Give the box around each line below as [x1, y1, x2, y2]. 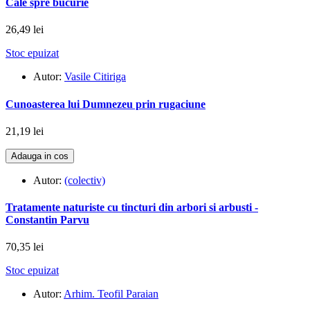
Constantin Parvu [6, 214, 89, 226]
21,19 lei [6, 125, 44, 137]
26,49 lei [6, 24, 44, 36]
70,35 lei [6, 241, 44, 253]
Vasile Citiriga [64, 71, 126, 83]
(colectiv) [64, 174, 105, 186]
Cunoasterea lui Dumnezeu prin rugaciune [6, 98, 206, 110]
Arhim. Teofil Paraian [64, 288, 158, 300]
